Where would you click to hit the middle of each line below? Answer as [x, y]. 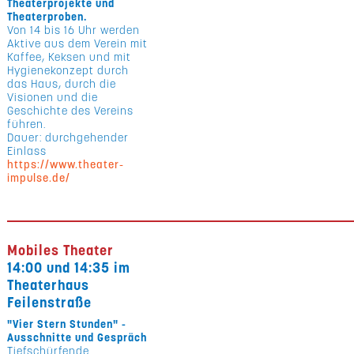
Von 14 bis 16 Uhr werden [74, 30]
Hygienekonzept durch [68, 70]
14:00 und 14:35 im [69, 267]
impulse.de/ [39, 178]
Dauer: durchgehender [68, 137]
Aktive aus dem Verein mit [78, 43]
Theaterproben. [47, 17]
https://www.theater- [66, 164]
